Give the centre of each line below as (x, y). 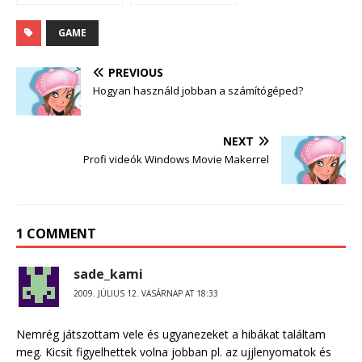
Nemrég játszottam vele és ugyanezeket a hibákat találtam (171, 335)
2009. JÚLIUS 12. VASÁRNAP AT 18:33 (146, 294)
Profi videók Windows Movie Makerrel (176, 160)
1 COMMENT (56, 234)
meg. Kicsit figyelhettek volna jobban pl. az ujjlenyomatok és (174, 352)
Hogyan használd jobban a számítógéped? (198, 91)
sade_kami (108, 274)
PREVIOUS (136, 73)
